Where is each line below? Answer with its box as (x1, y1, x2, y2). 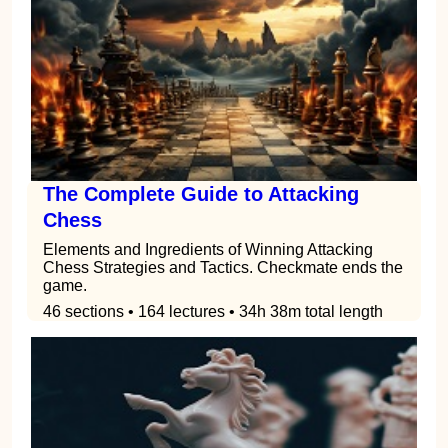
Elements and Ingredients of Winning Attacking (43, 241, 373, 259)
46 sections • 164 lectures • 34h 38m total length (43, 303, 383, 321)
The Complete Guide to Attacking (43, 183, 359, 206)
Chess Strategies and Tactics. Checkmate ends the (43, 259, 403, 277)
